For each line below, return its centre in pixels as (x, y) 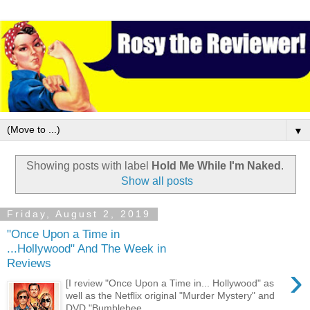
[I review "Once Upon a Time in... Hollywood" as (170, 283)
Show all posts (157, 181)
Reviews (29, 263)
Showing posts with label (89, 165)
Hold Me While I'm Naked (216, 165)
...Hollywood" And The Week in (86, 249)
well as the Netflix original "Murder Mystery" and (171, 295)
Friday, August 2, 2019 (79, 214)
